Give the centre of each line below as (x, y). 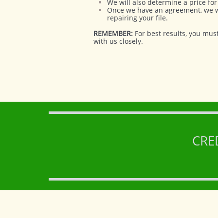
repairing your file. (137, 18)
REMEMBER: (113, 33)
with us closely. (118, 41)
